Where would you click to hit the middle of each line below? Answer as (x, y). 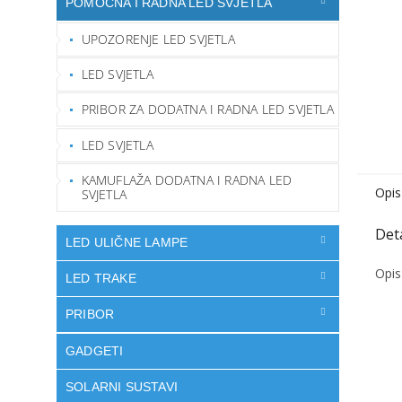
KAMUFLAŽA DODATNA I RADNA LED (187, 179)
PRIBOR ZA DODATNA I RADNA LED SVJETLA (207, 109)
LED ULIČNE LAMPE (127, 242)
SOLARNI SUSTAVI (122, 386)
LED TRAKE (101, 278)
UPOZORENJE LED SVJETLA (158, 39)
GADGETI (95, 350)
